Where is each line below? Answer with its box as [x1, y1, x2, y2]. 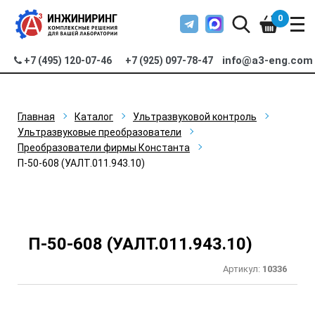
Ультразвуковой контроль [133, 111, 257, 122]
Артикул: [223, 264, 262, 274]
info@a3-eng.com [222, 54, 314, 67]
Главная [18, 111, 55, 122]
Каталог [75, 111, 113, 122]
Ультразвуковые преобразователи [18, 127, 181, 138]
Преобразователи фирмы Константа [18, 142, 190, 153]
